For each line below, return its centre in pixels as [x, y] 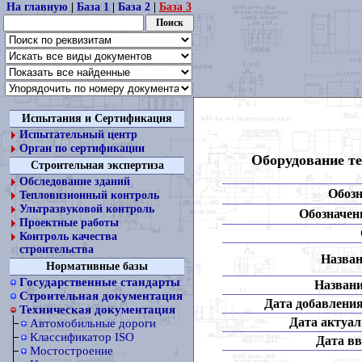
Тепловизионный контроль [89, 195]
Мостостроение [72, 351]
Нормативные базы [97, 266]
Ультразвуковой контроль [87, 209]
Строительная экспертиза [97, 165]
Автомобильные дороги [93, 323]
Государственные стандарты [100, 282]
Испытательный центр [78, 135]
